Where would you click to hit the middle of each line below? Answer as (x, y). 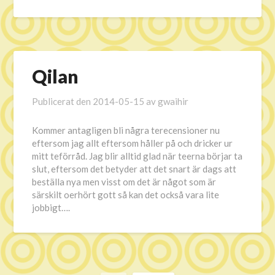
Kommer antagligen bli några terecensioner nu (126, 130)
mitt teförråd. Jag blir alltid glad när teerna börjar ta (137, 156)
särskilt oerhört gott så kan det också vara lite (126, 195)
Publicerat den (63, 101)
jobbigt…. (51, 207)
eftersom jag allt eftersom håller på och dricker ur (133, 143)
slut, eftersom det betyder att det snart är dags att (134, 169)
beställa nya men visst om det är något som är (124, 182)
